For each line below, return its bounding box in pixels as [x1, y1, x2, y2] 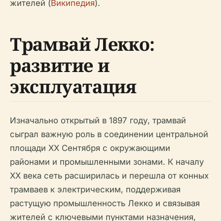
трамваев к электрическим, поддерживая [10, 184, 181, 194]
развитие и [10, 53, 110, 77]
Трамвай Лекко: [10, 32, 155, 56]
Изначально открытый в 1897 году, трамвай [10, 115, 186, 125]
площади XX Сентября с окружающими [10, 143, 170, 153]
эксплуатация [10, 74, 137, 99]
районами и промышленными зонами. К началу [10, 157, 204, 167]
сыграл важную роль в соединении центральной [10, 129, 208, 139]
